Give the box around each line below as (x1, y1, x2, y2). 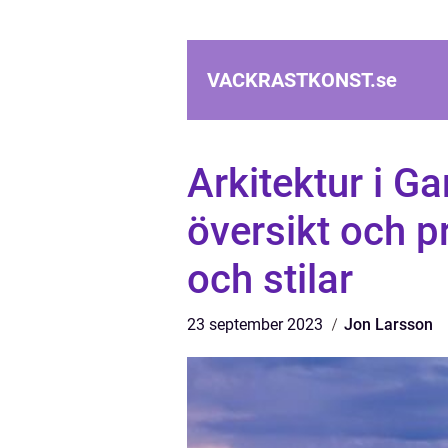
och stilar (187, 256, 353, 303)
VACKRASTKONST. (207, 68, 376, 92)
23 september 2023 (187, 315, 327, 334)
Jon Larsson (344, 315, 433, 334)
